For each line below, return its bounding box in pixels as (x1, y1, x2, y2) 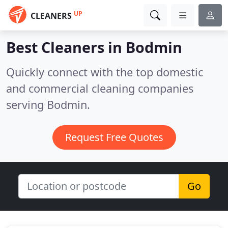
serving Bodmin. (6, 97, 90, 112)
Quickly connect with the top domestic (6, 65, 203, 79)
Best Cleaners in (6, 37, 126, 57)
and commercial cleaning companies (6, 81, 193, 96)
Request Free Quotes (65, 130, 163, 144)
